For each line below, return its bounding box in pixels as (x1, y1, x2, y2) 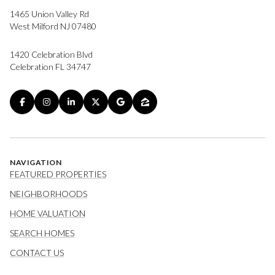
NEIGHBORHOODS (10, 188, 87, 199)
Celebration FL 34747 (10, 61, 91, 72)
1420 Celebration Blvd (10, 49, 93, 60)
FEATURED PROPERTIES (10, 168, 106, 179)
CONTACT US (10, 247, 64, 258)
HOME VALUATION (10, 207, 85, 219)
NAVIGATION (10, 157, 61, 167)
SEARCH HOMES (10, 227, 74, 238)
